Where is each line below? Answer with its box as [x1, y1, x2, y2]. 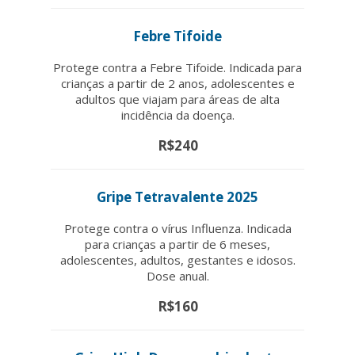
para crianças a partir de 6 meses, [85, 235, 270, 252]
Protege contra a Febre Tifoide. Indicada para [53, 59, 302, 75]
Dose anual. [146, 267, 209, 284]
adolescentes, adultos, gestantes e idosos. [59, 251, 296, 268]
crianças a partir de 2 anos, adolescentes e [60, 74, 295, 91]
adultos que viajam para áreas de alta [75, 90, 280, 107]
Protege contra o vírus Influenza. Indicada [63, 219, 292, 236]
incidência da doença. [120, 106, 235, 123]
